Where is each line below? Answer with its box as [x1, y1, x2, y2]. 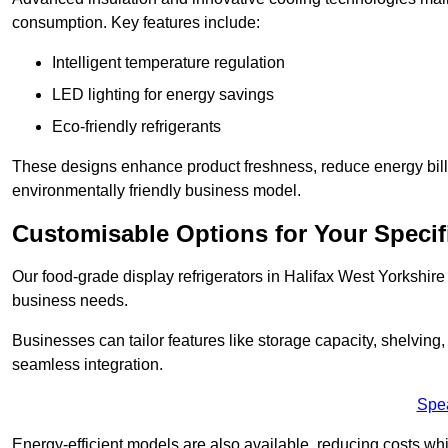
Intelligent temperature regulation [52, 54, 285, 72]
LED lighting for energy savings [52, 86, 274, 104]
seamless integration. [12, 356, 163, 374]
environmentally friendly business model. [12, 182, 301, 200]
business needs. [12, 292, 128, 310]
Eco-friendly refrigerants [52, 118, 221, 136]
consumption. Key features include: [12, 14, 260, 32]
